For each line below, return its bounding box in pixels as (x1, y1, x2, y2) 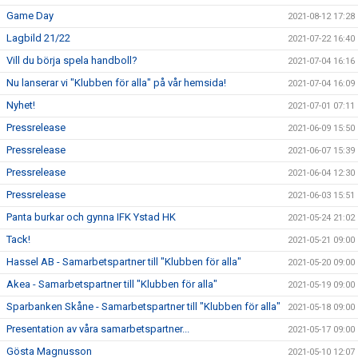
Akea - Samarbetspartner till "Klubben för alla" (6, 278, 217, 290)
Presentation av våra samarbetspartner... (6, 323, 189, 335)
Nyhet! (6, 99, 35, 111)
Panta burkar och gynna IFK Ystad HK (6, 211, 176, 223)
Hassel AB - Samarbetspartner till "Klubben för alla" (6, 256, 241, 268)
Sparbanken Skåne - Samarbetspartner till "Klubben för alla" (6, 300, 280, 312)
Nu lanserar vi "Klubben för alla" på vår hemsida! (6, 77, 226, 89)
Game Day (6, 10, 54, 22)
